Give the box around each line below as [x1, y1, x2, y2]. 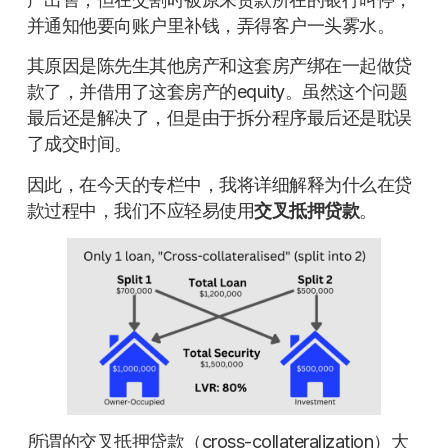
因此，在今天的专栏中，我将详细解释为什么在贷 [26, 173, 412, 195]
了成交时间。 [26, 133, 132, 155]
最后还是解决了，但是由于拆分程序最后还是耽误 [26, 107, 412, 129]
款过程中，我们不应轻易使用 [26, 199, 255, 221]
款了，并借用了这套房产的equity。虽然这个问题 [26, 81, 408, 103]
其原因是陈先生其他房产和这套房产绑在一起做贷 [26, 55, 412, 77]
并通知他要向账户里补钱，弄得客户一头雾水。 [26, 14, 395, 36]
